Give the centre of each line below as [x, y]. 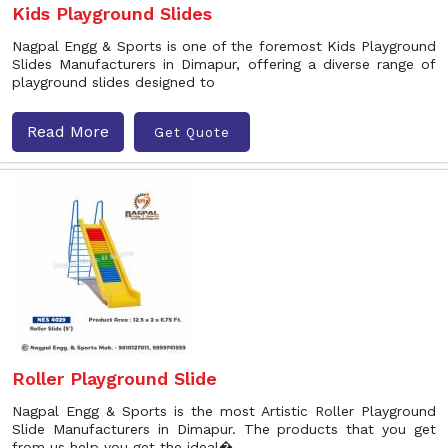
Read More [68, 131]
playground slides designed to [113, 82]
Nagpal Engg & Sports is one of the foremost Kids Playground [224, 46]
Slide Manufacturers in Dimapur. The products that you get [224, 429]
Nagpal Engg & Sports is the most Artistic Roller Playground [224, 411]
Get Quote [192, 132]
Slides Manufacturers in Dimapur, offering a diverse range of [224, 64]
